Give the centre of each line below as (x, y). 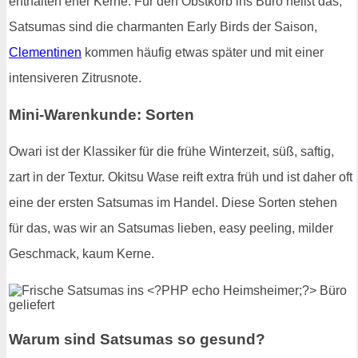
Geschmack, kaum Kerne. (82, 253)
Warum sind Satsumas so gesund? (137, 340)
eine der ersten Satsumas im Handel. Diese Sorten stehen (173, 202)
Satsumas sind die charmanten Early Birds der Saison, (163, 27)
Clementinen (45, 53)
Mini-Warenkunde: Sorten (101, 114)
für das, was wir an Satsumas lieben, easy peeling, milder (171, 228)
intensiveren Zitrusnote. (75, 78)
